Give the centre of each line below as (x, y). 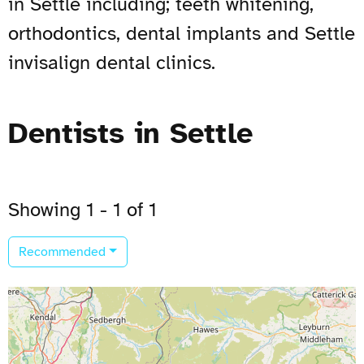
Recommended (62, 251)
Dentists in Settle (130, 133)
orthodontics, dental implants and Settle (182, 33)
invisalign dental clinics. (112, 62)
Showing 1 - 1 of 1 (82, 209)
